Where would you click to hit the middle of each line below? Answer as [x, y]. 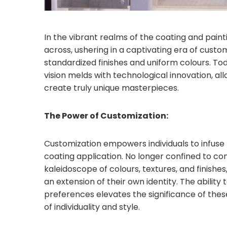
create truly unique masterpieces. [111, 88]
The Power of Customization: [106, 116]
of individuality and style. [92, 207]
